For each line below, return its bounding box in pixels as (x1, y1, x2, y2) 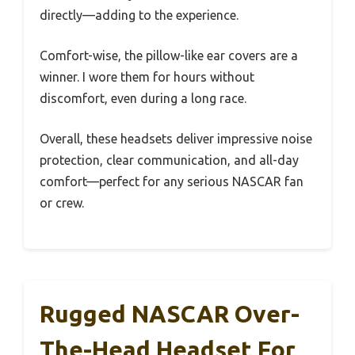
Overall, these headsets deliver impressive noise (40, 132, 312, 147)
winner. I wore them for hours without (40, 70, 254, 85)
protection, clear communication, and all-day (40, 153, 299, 168)
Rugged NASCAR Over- (40, 300, 300, 328)
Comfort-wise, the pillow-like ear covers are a (40, 48, 298, 63)
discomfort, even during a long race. (40, 91, 246, 106)
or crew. (40, 196, 84, 211)
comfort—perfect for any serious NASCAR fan (40, 174, 303, 189)
